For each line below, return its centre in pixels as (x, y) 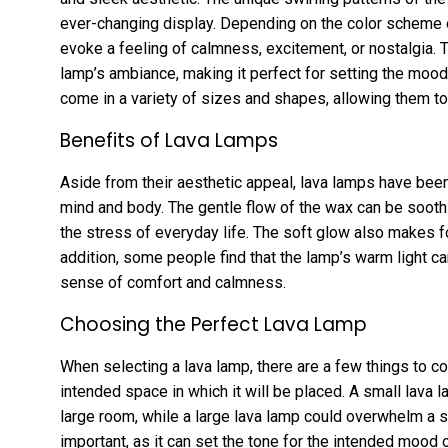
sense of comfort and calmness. (173, 282)
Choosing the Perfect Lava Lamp (213, 324)
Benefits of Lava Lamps (169, 140)
